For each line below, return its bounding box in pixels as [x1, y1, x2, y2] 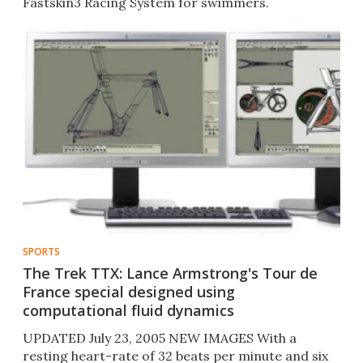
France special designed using [23, 282, 235, 302]
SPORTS [23, 245, 60, 259]
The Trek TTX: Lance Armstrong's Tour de [23, 263, 318, 284]
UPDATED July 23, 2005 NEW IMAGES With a [23, 330, 297, 347]
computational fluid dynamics [23, 301, 234, 321]
